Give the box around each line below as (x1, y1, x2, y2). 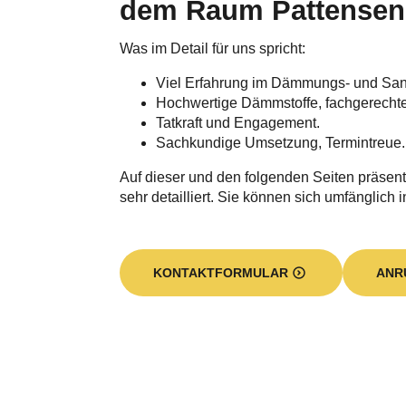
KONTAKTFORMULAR (153, 266, 288, 280)
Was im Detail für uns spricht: (120, 41, 305, 56)
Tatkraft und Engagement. (156, 115, 320, 130)
